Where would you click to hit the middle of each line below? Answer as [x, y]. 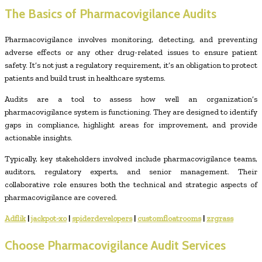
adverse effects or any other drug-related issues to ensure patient [131, 53]
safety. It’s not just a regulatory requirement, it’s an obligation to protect [131, 65]
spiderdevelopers [102, 219]
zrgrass [220, 219]
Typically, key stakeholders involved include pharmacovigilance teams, [131, 159]
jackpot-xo [49, 219]
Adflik [15, 219]
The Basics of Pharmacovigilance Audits [113, 14]
